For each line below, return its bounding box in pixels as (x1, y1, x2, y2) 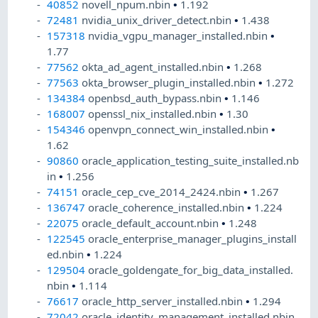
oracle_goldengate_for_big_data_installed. (88, 263, 294, 278)
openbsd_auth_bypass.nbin (88, 91, 225, 106)
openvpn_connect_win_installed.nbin (88, 122, 272, 137)
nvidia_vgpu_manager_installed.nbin (88, 28, 271, 43)
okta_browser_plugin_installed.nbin (82, 75, 259, 90)
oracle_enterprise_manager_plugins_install (88, 231, 297, 246)
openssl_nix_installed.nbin (88, 106, 220, 121)
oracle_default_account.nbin (82, 216, 222, 231)
